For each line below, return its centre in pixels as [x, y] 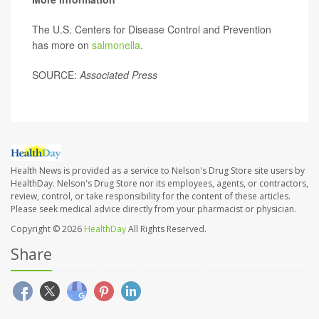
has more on [62, 45]
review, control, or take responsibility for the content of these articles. [151, 197]
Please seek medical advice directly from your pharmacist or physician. [153, 209]
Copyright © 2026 [47, 229]
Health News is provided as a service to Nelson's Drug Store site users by [158, 171]
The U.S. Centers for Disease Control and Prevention [152, 29]
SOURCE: [56, 74]
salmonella [116, 45]
